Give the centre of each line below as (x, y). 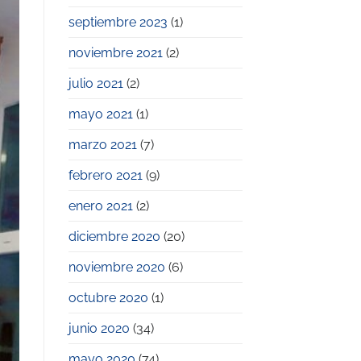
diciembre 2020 (114, 237)
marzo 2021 (102, 145)
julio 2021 (95, 84)
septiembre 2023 (118, 23)
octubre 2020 (108, 298)
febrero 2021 (105, 176)
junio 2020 (99, 329)
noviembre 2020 (116, 268)
